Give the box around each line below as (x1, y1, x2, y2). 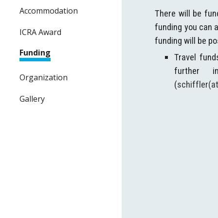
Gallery (19, 93, 45, 104)
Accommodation (19, 5, 78, 17)
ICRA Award (19, 27, 61, 38)
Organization (19, 72, 68, 83)
